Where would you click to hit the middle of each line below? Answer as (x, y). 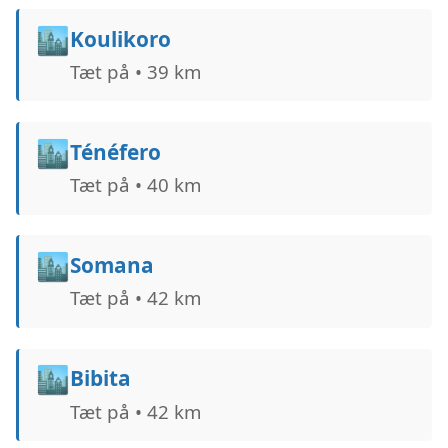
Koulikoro (120, 38)
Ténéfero (115, 151)
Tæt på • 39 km (135, 71)
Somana (111, 265)
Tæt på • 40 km (135, 185)
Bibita (100, 378)
